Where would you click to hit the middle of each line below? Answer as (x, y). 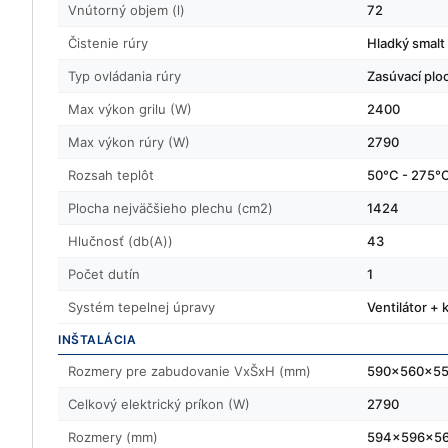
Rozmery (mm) (113, 437)
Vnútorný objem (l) (126, 10)
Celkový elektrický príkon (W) (159, 404)
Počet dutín (104, 274)
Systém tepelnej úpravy (141, 307)
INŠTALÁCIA (97, 339)
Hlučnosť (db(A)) (120, 241)
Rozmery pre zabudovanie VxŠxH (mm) (189, 371)
